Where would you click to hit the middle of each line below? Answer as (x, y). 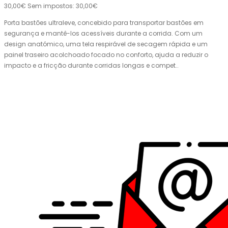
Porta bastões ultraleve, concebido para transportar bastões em (104, 23)
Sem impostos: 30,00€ (63, 6)
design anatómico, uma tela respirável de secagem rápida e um (106, 44)
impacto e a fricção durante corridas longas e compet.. (91, 66)
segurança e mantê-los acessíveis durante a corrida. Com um (103, 34)
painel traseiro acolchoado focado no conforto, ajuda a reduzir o (106, 55)
